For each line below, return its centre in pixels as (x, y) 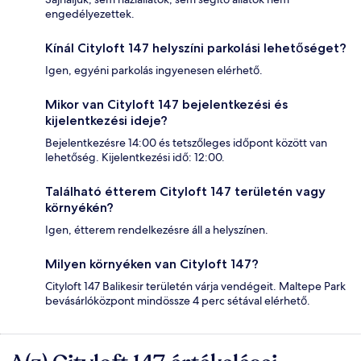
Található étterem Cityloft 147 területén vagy (185, 192)
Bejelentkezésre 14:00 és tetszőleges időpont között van (186, 143)
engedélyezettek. (90, 14)
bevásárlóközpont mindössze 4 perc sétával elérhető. (178, 301)
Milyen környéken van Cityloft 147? (152, 264)
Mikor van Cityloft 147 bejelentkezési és (166, 105)
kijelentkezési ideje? (106, 121)
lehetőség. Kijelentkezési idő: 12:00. (135, 158)
